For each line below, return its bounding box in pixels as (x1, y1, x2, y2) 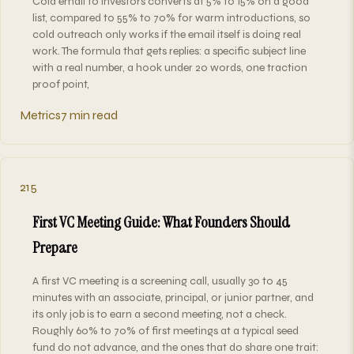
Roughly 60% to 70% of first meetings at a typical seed (32, 323, 299, 337)
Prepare (32, 236, 77, 258)
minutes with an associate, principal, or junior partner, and (32, 290, 314, 304)
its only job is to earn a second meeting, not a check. (32, 307, 287, 321)
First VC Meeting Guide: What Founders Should (32, 211, 290, 232)
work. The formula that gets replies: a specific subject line (32, 43, 306, 58)
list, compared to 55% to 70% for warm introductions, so (32, 10, 311, 24)
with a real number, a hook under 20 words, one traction (32, 60, 307, 74)
